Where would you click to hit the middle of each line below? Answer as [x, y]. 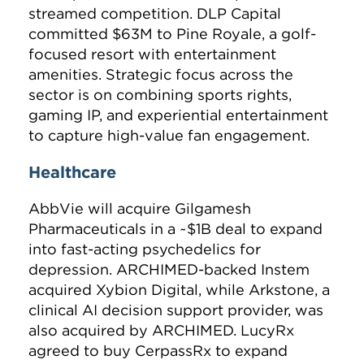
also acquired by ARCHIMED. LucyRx [161, 331]
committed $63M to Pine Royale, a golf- [172, 34]
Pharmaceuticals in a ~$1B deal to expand [175, 229]
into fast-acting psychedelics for [145, 249]
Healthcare [72, 172]
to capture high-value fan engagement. [169, 136]
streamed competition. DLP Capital [155, 14]
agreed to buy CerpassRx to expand [158, 351]
